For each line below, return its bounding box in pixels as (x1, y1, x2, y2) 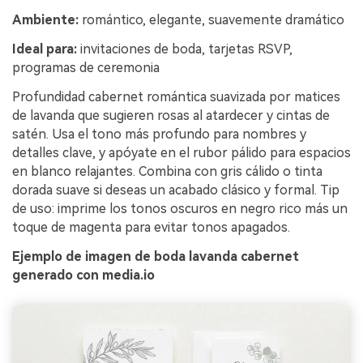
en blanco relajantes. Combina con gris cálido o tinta (12, 163, 322, 179)
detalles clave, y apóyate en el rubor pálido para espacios (12, 144, 351, 160)
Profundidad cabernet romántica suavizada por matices (12, 88, 340, 105)
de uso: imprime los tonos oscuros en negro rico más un (12, 200, 348, 216)
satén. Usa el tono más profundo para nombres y (12, 126, 306, 142)
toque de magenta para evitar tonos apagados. (12, 219, 290, 235)
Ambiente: (12, 12, 79, 28)
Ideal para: (12, 41, 77, 58)
